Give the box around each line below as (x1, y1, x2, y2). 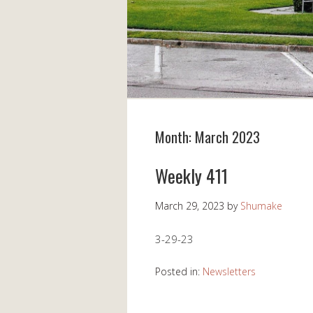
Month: (155, 126, 195, 148)
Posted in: (155, 265, 203, 279)
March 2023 (195, 126, 260, 148)
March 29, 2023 (155, 199, 224, 213)
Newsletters (203, 265, 256, 279)
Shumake (240, 199, 282, 213)
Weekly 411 (155, 162, 228, 190)
